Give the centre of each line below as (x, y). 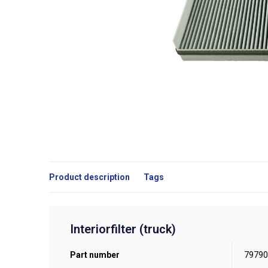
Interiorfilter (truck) (123, 229)
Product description (89, 177)
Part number (95, 255)
